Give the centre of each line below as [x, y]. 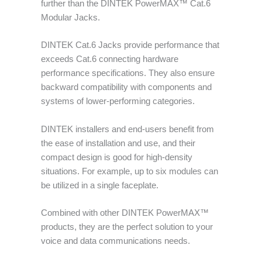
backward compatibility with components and [126, 87]
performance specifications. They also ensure [128, 73]
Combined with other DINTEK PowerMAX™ [125, 213]
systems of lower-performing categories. [118, 101]
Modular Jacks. [70, 18]
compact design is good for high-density [117, 157]
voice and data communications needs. [116, 241]
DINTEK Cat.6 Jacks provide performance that [130, 45]
